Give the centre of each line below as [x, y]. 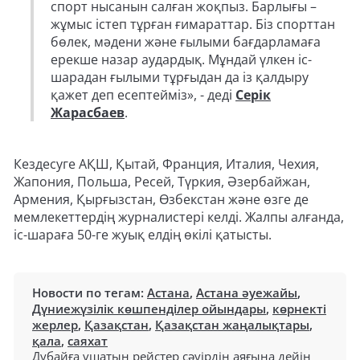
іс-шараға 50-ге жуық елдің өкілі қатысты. [143, 235]
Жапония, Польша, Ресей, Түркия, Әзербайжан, [162, 182]
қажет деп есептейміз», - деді [143, 95]
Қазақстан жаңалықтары [232, 325]
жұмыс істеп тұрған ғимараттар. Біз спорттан [193, 25]
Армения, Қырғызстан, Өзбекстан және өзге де [161, 200]
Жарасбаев [88, 113]
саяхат [88, 341]
